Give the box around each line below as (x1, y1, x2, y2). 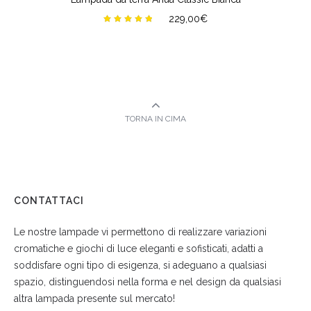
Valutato (103, 25, 167, 33)
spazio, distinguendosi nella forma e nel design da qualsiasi (14, 276, 281, 287)
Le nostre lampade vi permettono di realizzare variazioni (14, 226, 267, 237)
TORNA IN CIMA (125, 114, 186, 124)
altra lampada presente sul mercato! (14, 293, 175, 304)
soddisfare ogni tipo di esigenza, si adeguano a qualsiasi (14, 260, 267, 271)
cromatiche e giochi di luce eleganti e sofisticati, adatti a (14, 243, 263, 254)
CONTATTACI (14, 195, 84, 206)
